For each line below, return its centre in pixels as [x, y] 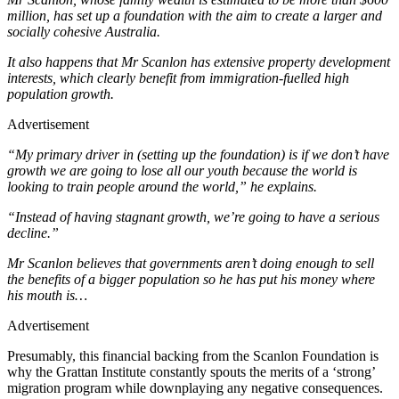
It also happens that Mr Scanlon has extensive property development [199, 61]
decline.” [33, 232]
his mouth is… [47, 295]
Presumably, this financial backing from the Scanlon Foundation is [193, 355]
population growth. [61, 94]
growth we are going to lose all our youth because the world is [182, 170]
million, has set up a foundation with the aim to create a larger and [195, 15]
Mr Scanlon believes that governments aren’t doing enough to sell [191, 263]
